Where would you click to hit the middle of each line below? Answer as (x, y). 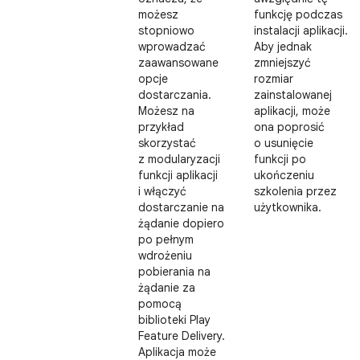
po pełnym (166, 239)
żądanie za (167, 288)
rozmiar (274, 79)
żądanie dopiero (181, 223)
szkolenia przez (295, 191)
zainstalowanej (293, 95)
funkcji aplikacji (178, 175)
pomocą (160, 304)
